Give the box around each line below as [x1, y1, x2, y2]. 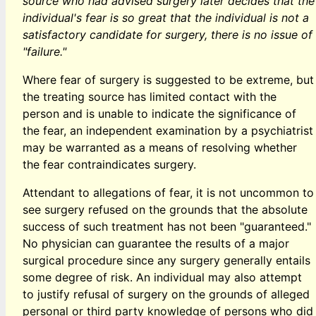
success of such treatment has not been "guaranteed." [23, 219, 311, 233]
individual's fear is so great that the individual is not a [23, 10, 309, 25]
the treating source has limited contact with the [23, 89, 276, 104]
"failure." [23, 44, 66, 59]
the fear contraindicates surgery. [23, 157, 196, 171]
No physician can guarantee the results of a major [23, 236, 289, 250]
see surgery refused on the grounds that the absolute [23, 202, 308, 217]
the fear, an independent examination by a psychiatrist [23, 123, 313, 138]
